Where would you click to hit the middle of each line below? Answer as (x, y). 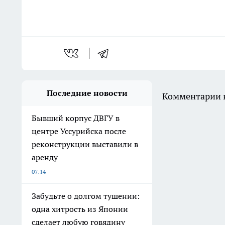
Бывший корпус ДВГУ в (76, 118)
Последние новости (87, 93)
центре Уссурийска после (79, 131)
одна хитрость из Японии (80, 209)
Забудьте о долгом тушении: (86, 196)
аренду (45, 157)
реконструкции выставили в (85, 144)
